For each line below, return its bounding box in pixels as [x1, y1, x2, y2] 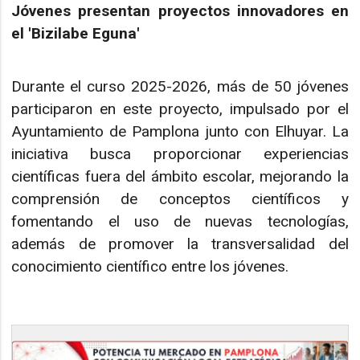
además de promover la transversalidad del [11, 235, 349, 254]
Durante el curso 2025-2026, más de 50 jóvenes [11, 77, 349, 96]
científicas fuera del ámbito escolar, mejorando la [11, 167, 349, 186]
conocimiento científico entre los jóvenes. [11, 257, 289, 276]
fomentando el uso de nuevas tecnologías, [11, 212, 349, 231]
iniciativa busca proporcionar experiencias [11, 145, 349, 164]
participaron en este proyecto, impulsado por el [11, 100, 349, 119]
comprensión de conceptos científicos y [11, 190, 349, 209]
